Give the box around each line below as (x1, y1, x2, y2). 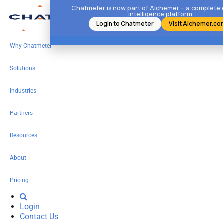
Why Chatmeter (10, 42, 52, 49)
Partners (10, 109, 33, 116)
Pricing (10, 176, 29, 184)
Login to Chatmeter (96, 19, 154, 28)
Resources (10, 131, 37, 139)
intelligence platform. (128, 9, 194, 18)
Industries (10, 87, 36, 94)
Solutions (10, 64, 35, 72)
